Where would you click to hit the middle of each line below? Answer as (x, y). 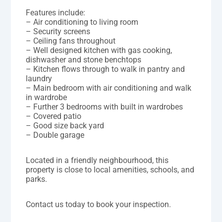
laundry (39, 78)
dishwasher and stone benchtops (84, 59)
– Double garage (55, 135)
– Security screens (58, 31)
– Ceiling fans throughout (71, 41)
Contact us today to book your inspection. (99, 204)
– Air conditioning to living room (82, 22)
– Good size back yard (65, 125)
